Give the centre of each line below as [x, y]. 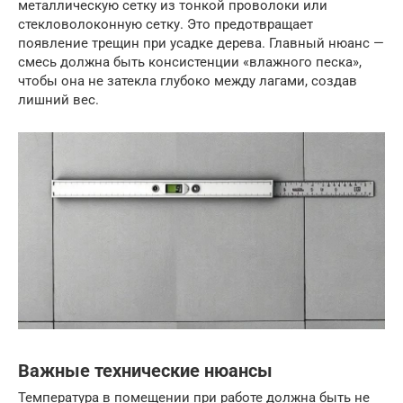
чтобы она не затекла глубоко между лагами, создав [188, 81]
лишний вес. [58, 99]
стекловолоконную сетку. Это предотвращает [166, 24]
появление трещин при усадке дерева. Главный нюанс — [201, 43]
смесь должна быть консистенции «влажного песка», [190, 62]
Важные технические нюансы [145, 371]
